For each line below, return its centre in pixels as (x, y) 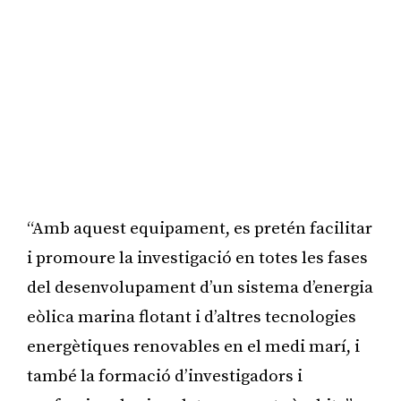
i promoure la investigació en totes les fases (197, 258)
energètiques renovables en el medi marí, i (193, 346)
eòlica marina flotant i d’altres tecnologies (192, 317)
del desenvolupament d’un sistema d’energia (200, 287)
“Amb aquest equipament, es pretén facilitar (200, 228)
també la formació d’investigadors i (165, 376)
